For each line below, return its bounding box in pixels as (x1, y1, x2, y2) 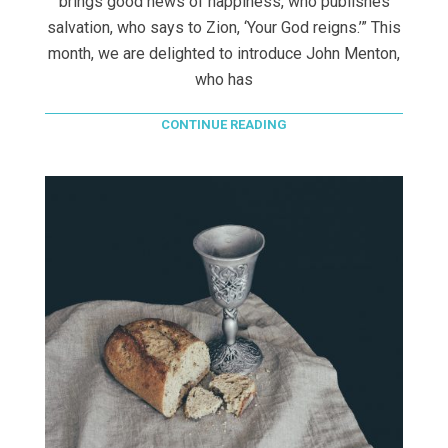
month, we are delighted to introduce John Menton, (48, 44, 400, 64)
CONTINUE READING (161, 117, 287, 133)
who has (195, 70, 253, 90)
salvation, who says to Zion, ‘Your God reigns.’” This (47, 18, 401, 38)
